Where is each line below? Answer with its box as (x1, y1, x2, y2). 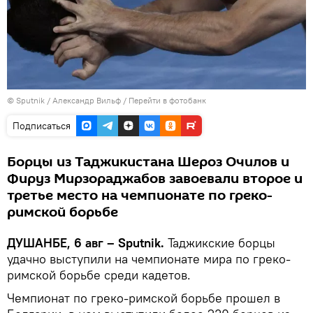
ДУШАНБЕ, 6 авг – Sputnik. (7, 235, 164, 252)
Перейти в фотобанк (129, 95, 206, 106)
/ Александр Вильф (47, 95, 121, 106)
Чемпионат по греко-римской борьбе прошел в (7, 290, 280, 307)
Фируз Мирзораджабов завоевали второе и (7, 169, 303, 189)
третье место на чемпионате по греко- (7, 186, 272, 206)
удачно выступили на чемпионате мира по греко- (7, 251, 291, 268)
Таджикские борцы (164, 235, 275, 252)
